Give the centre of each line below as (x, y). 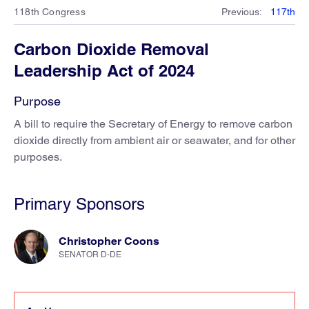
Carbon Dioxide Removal (111, 49)
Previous (240, 12)
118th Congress (50, 12)
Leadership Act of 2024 (104, 70)
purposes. (38, 157)
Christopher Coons (109, 241)
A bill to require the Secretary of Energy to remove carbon (153, 124)
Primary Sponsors (79, 204)
